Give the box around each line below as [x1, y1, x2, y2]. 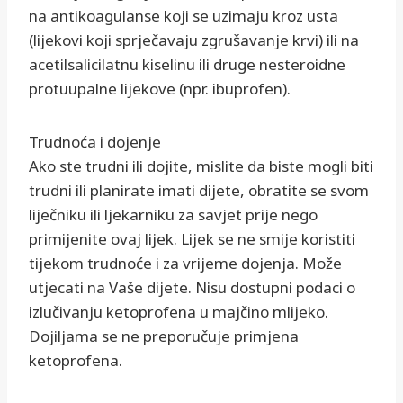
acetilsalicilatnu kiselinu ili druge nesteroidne [29, 54, 345, 76]
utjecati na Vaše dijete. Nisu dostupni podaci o [29, 277, 355, 299]
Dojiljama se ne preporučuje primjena [29, 326, 299, 347]
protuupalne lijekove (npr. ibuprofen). [29, 78, 291, 100]
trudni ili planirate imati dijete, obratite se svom [29, 180, 369, 201]
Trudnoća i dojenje [29, 131, 161, 153]
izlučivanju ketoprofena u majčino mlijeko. [29, 301, 328, 323]
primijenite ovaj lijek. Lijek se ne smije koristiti [29, 228, 355, 250]
